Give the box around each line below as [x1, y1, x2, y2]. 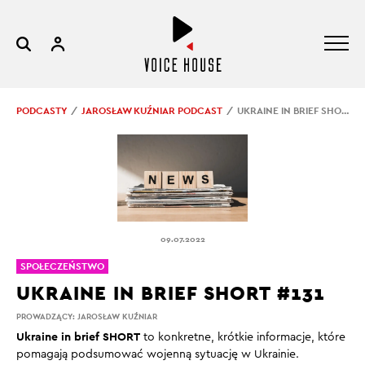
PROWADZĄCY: [16, 310, 77, 322]
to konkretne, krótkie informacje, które [140, 331, 345, 343]
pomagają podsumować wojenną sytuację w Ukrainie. [16, 348, 299, 360]
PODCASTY [16, 104, 67, 117]
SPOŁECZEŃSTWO [20, 259, 104, 273]
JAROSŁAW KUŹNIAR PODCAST [81, 104, 222, 117]
